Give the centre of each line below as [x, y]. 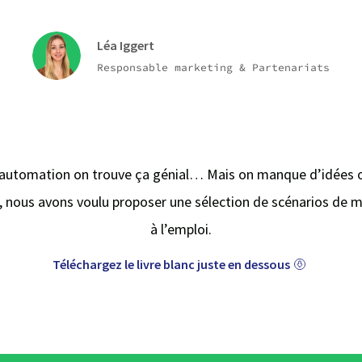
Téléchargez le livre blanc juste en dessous [171, 264]
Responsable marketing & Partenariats [213, 67]
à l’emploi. [181, 229]
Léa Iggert [126, 45]
